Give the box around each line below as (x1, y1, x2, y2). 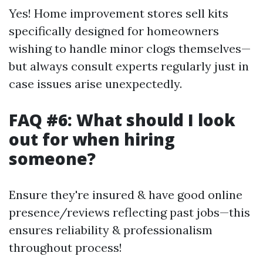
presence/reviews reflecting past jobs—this (9, 205, 250, 220)
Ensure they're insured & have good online (9, 187, 242, 202)
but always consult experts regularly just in (9, 59, 249, 73)
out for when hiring (9, 128, 175, 150)
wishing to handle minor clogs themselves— (9, 41, 251, 56)
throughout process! (9, 240, 122, 255)
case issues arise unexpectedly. (9, 76, 182, 91)
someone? (9, 147, 96, 170)
